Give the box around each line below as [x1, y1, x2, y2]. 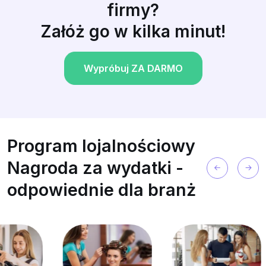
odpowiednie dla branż [7, 179, 196, 201]
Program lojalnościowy [7, 135, 195, 157]
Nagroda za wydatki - [7, 157, 183, 179]
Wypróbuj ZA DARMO [83, 62, 183, 75]
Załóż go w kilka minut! [40, 21, 226, 42]
